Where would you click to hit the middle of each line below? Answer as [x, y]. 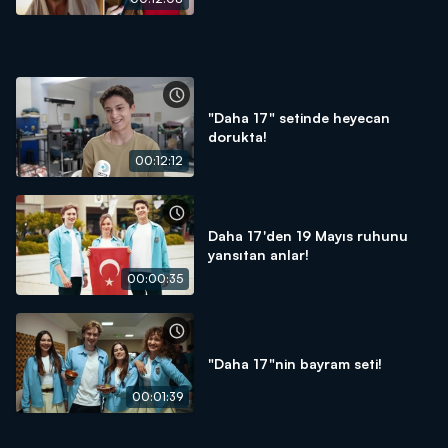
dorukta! [237, 136]
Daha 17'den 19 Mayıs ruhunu [308, 235]
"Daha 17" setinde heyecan [299, 117]
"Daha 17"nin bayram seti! [295, 363]
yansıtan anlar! [258, 254]
